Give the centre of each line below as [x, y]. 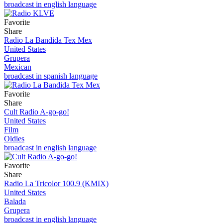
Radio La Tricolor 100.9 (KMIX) [56, 183]
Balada [15, 201]
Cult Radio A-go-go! [37, 111]
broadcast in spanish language [51, 76]
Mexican [18, 67]
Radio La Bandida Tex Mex [48, 40]
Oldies [14, 138]
